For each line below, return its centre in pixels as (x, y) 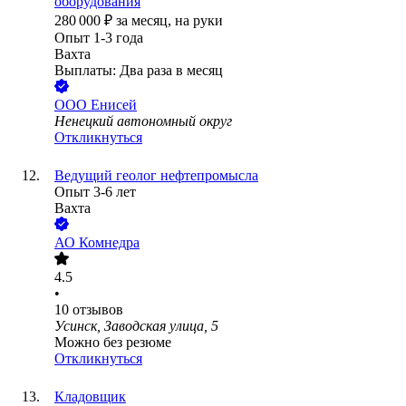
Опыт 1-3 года (99, 38)
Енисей (114, 105)
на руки (199, 21)
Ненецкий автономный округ (143, 121)
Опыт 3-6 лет (95, 192)
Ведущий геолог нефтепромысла (156, 176)
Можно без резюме (113, 343)
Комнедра (109, 243)
